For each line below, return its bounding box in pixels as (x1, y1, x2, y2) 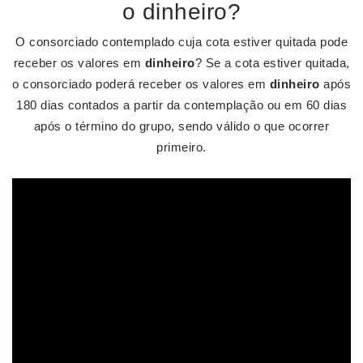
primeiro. (156, 140, 207, 154)
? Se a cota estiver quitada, (194, 56, 350, 70)
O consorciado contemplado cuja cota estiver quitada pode (15, 35, 348, 49)
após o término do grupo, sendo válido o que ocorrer (33, 119, 330, 133)
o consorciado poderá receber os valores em (12, 77, 270, 91)
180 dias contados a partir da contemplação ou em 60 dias (16, 98, 347, 112)
